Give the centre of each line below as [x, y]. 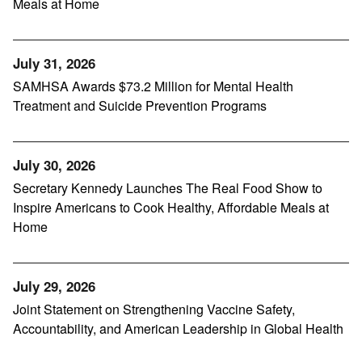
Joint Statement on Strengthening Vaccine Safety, [154, 309]
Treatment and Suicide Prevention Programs [140, 106]
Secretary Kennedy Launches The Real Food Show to [168, 188]
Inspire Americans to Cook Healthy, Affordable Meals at [171, 208]
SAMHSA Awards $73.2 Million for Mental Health [153, 86]
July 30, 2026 [54, 165]
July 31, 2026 [54, 63]
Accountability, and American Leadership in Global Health [178, 329]
